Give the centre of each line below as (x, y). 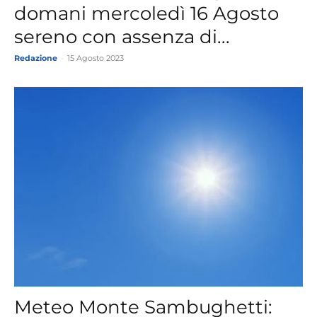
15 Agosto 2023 (96, 58)
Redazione (36, 58)
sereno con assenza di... (122, 36)
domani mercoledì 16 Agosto (146, 13)
